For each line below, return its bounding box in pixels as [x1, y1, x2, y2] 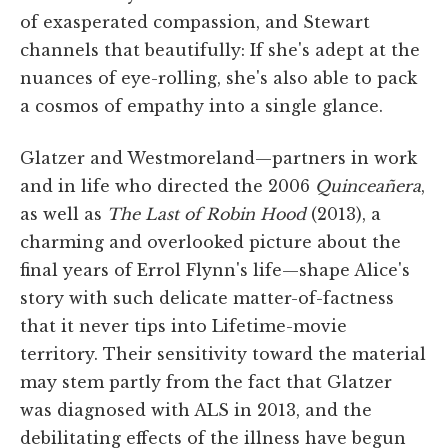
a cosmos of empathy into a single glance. [20, 95, 383, 116]
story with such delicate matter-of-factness [20, 287, 394, 308]
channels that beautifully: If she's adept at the [20, 39, 420, 60]
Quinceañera [315, 175, 421, 196]
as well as [20, 203, 107, 224]
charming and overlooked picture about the [20, 231, 401, 252]
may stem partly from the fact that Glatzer [20, 371, 392, 392]
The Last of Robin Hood [107, 203, 306, 224]
